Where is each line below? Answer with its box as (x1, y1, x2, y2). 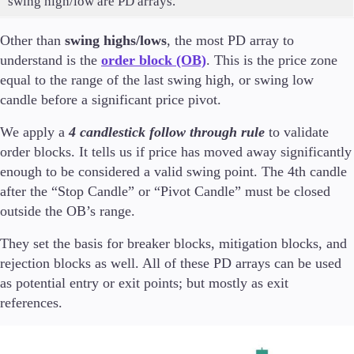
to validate (265, 124, 329, 141)
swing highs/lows (65, 32, 167, 49)
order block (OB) (101, 52, 206, 69)
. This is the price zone (206, 52, 337, 69)
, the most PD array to (167, 32, 294, 49)
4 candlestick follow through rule (69, 124, 265, 141)
